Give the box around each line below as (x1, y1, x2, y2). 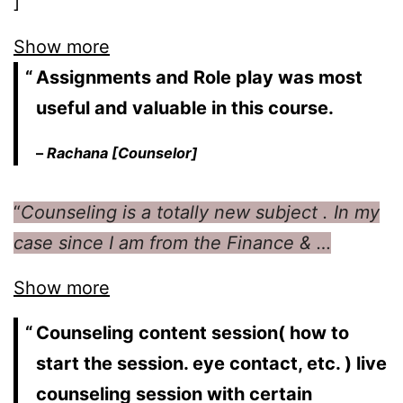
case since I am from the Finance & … (13, 231, 331, 254)
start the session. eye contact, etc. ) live (36, 352, 387, 374)
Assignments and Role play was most (36, 66, 363, 88)
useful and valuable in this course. (36, 96, 334, 119)
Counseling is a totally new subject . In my (21, 201, 380, 223)
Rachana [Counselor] (47, 143, 198, 162)
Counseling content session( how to (36, 321, 349, 344)
